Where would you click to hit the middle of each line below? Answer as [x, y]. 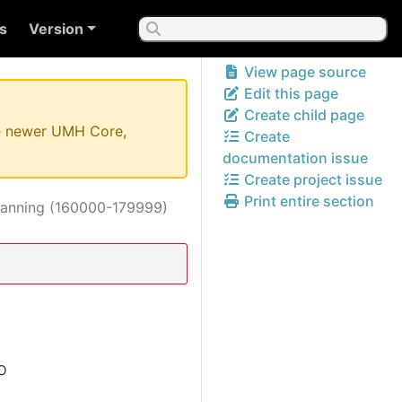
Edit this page [289, 93]
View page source [303, 72]
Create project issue [311, 179]
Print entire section [307, 201]
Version [56, 29]
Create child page [302, 115]
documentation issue [295, 158]
